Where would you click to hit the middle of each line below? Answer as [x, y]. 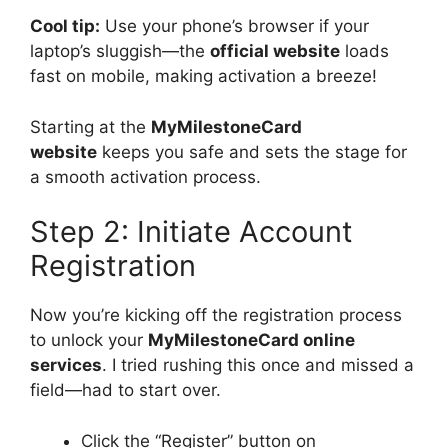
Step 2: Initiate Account [191, 231]
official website [275, 51]
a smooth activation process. [145, 176]
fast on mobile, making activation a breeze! [203, 76]
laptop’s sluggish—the [120, 51]
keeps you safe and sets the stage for [252, 151]
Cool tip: [65, 26]
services [66, 365]
